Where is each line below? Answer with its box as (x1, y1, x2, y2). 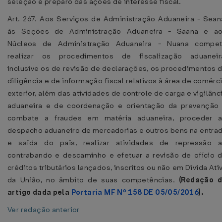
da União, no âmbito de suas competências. (7, 175, 179, 185)
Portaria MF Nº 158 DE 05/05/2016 (71, 187, 199, 197)
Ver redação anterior (7, 205, 80, 215)
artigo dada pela (7, 187, 71, 197)
